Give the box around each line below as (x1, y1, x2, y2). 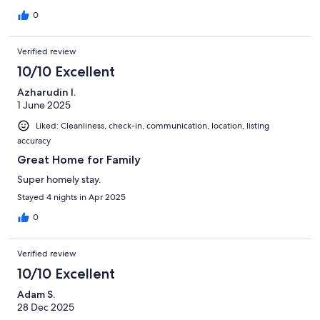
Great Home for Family (17, 152, 141, 166)
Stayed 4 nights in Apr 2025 (17, 191, 126, 203)
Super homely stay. (17, 172, 101, 186)
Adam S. (17, 287, 55, 301)
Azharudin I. (17, 85, 76, 99)
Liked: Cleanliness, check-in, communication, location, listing (36, 119, 269, 131)
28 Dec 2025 (17, 300, 74, 314)
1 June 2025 (17, 98, 71, 111)
